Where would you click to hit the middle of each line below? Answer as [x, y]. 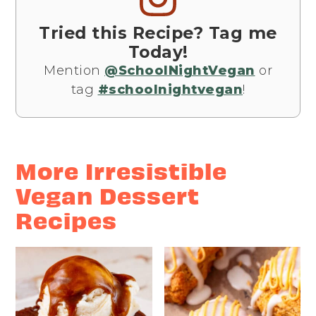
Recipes [67, 220]
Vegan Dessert [108, 195]
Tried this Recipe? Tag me [158, 33]
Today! [158, 52]
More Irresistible [122, 170]
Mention [74, 71]
